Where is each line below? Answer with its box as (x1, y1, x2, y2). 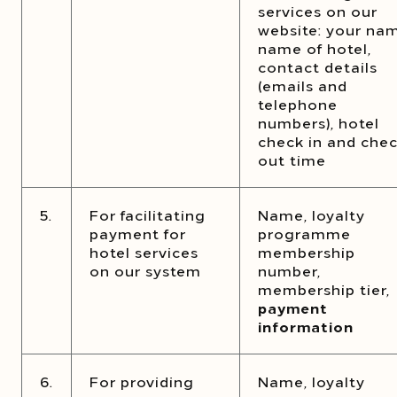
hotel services (90, 242, 198, 261)
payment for (90, 223, 186, 243)
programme (258, 223, 351, 243)
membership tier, (258, 279, 390, 299)
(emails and (258, 75, 347, 95)
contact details (258, 57, 378, 76)
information (258, 316, 354, 336)
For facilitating (90, 205, 206, 224)
